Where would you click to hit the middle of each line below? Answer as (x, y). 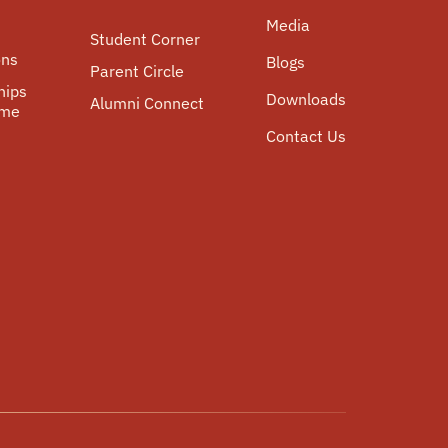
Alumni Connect (146, 103)
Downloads (305, 99)
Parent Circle (136, 71)
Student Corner (144, 39)
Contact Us (305, 136)
